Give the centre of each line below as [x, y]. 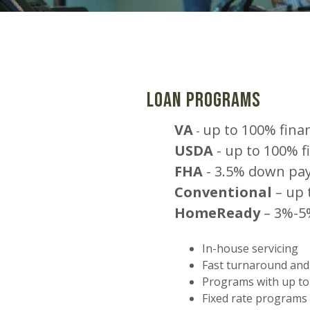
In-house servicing [250, 248]
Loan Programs [204, 100]
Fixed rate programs [255, 298]
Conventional [223, 192]
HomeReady [219, 213]
